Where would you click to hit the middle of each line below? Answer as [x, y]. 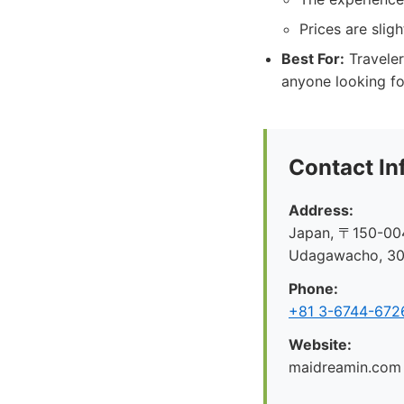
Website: [320, 344]
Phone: [313, 289]
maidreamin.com [345, 367]
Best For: [313, 59]
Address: [321, 210]
